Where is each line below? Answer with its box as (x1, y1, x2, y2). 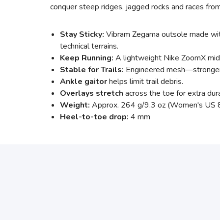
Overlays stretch (60, 87, 123, 99)
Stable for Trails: (60, 64, 126, 75)
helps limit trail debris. (107, 76, 183, 87)
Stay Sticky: (60, 28, 106, 40)
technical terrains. (60, 40, 118, 52)
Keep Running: (60, 52, 115, 63)
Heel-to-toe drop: (60, 111, 129, 122)
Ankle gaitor (60, 76, 107, 87)
